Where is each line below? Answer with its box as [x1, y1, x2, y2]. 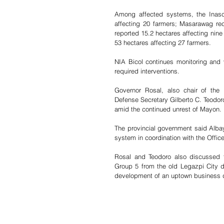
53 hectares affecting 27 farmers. [114, 38, 211, 46]
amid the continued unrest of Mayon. [114, 105, 221, 113]
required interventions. [114, 67, 179, 75]
